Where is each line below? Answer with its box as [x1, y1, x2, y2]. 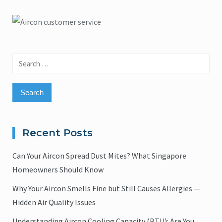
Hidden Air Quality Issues [12, 197, 96, 208]
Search [12, 55, 35, 65]
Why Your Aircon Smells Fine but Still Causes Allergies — [12, 183, 200, 194]
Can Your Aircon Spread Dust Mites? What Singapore [12, 151, 186, 161]
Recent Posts [22, 127, 93, 139]
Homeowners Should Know [12, 165, 104, 175]
